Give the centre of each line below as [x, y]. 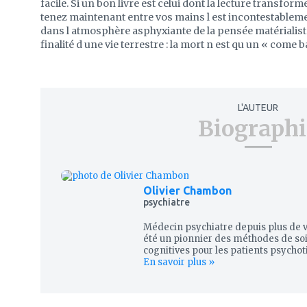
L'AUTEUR [258, 108]
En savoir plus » [179, 262]
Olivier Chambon [187, 191]
